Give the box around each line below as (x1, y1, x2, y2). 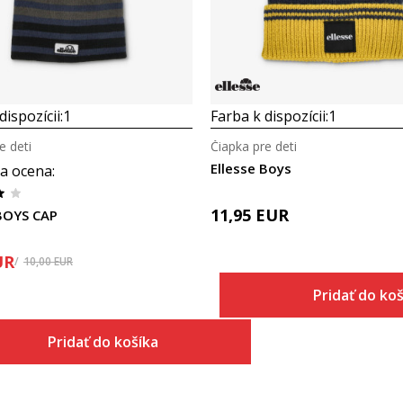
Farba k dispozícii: (210, 106, 328, 126)
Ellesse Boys (210, 159, 291, 177)
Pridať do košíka (47, 332, 158, 352)
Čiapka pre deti (210, 138, 297, 155)
